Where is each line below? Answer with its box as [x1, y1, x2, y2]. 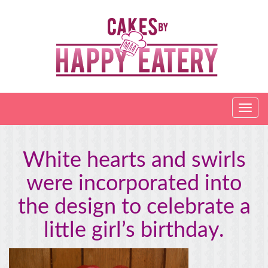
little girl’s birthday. [44, 220, 224, 241]
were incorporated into [26, 173, 242, 194]
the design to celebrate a [17, 196, 251, 218]
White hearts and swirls [22, 150, 246, 171]
